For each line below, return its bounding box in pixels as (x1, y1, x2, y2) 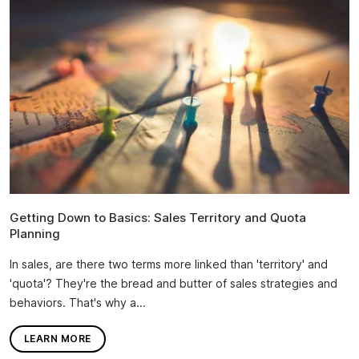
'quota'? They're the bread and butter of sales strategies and (10, 276, 337, 290)
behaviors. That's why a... (10, 295, 146, 309)
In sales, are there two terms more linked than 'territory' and (10, 256, 328, 271)
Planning (10, 225, 60, 241)
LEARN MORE (24, 333, 91, 345)
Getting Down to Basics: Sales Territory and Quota (10, 209, 306, 225)
